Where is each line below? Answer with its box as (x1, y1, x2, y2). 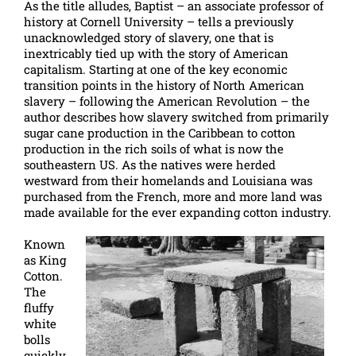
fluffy (24, 300, 54, 315)
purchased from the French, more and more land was (24, 188, 322, 204)
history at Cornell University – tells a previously (24, 14, 294, 29)
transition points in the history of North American (24, 77, 304, 93)
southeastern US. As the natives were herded (24, 157, 276, 172)
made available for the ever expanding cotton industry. (24, 204, 331, 220)
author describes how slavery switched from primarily (24, 109, 329, 125)
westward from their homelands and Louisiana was (24, 172, 312, 188)
